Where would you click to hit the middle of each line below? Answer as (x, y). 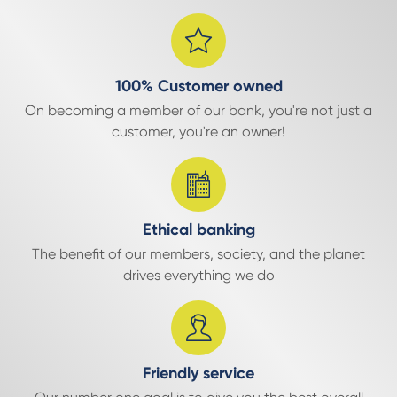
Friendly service (198, 373)
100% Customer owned (198, 86)
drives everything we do (198, 275)
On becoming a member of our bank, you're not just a (198, 110)
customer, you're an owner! (198, 132)
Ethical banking (198, 230)
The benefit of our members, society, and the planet (198, 254)
